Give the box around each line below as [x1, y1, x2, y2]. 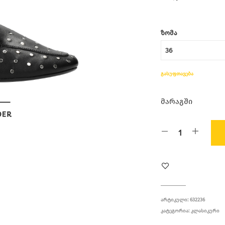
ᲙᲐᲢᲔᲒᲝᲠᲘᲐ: [161, 208, 191, 214]
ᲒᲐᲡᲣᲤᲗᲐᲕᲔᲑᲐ [161, 71, 194, 77]
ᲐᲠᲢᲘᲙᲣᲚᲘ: [161, 197, 190, 203]
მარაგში [161, 97, 193, 106]
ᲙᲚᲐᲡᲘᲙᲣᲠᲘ [191, 208, 220, 214]
